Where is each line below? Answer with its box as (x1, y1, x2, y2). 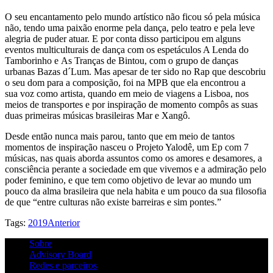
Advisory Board (29, 249, 91, 260)
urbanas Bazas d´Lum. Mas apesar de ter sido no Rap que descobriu (5, 66, 266, 77)
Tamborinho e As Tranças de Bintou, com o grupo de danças (5, 55, 238, 66)
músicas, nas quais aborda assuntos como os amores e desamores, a (5, 152, 262, 163)
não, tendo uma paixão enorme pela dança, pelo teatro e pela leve (5, 22, 255, 33)
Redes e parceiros (29, 260, 97, 271)
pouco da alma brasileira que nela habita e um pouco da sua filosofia (5, 185, 266, 196)
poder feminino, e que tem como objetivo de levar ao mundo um (5, 174, 251, 185)
